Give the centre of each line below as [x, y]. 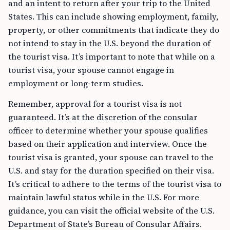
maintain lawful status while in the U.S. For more [104, 197]
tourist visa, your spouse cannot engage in [91, 70]
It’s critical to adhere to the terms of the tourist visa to [115, 184]
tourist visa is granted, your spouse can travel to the [111, 157]
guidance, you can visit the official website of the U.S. [111, 211]
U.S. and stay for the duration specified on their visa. [111, 171]
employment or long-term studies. [76, 83]
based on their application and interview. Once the [108, 144]
